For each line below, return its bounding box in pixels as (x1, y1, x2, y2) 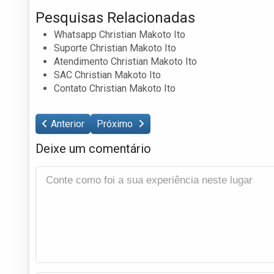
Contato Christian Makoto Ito (54, 82, 176, 94)
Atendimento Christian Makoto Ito (54, 55, 197, 67)
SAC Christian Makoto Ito (54, 68, 161, 81)
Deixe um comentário (35, 141, 151, 156)
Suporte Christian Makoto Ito (54, 42, 176, 54)
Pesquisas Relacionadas (35, 9, 195, 26)
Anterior (51, 117, 84, 130)
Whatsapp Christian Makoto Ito (54, 28, 185, 40)
